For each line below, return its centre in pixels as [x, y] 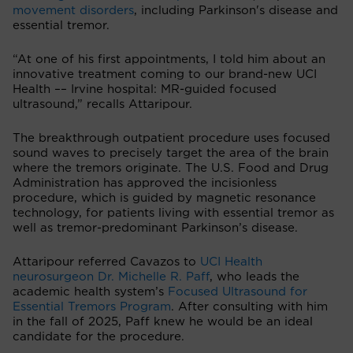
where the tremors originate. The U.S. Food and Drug [171, 168]
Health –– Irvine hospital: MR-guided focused [145, 89]
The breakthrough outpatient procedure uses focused [171, 138]
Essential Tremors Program [92, 307]
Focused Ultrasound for [238, 292]
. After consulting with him [249, 307]
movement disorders [73, 10]
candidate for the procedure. [98, 336]
